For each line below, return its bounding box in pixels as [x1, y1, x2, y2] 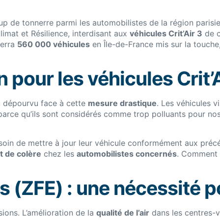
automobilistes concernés [77, 148, 177, 159]
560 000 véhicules [17, 39, 90, 49]
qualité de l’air [96, 208, 149, 218]
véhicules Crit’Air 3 [130, 28, 202, 38]
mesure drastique [88, 98, 157, 109]
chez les [41, 148, 77, 159]
